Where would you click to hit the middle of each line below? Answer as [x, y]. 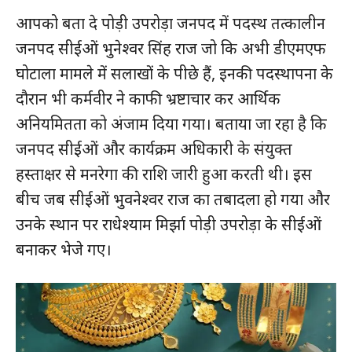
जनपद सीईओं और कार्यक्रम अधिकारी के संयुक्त [154, 149]
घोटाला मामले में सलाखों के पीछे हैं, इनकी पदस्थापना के [174, 74]
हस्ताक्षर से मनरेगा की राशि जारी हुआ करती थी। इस [164, 174]
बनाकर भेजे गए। [64, 250]
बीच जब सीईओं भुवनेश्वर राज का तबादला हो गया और [173, 200]
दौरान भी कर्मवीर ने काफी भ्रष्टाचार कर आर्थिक [148, 99]
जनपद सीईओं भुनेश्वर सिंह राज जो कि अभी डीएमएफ [171, 49]
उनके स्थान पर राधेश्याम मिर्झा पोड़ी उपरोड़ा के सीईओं [169, 225]
